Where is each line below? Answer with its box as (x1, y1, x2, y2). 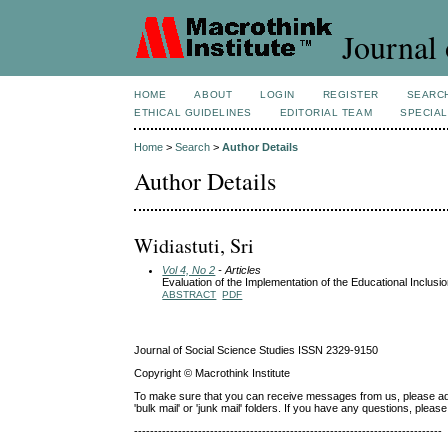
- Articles (215, 263, 262, 276)
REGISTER (322, 89, 379, 100)
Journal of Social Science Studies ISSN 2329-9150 (134, 343, 379, 356)
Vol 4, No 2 (162, 263, 216, 276)
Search (175, 141, 211, 154)
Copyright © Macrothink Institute (134, 366, 291, 379)
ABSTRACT (162, 288, 217, 300)
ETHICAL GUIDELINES (134, 107, 252, 118)
